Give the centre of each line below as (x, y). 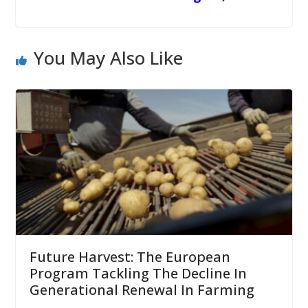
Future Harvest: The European (130, 256)
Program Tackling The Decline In (138, 273)
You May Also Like (108, 58)
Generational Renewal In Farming (142, 289)
